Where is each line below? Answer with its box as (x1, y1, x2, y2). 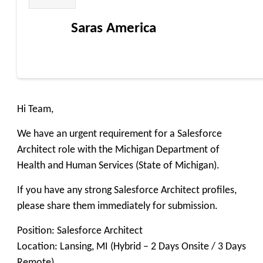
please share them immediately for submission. (17, 201, 218, 212)
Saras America (71, 21, 156, 36)
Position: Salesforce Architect (17, 225, 143, 237)
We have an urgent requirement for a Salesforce (17, 129, 222, 140)
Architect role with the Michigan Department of (17, 144, 220, 156)
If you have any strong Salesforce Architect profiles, (17, 185, 237, 196)
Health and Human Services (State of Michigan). (17, 160, 220, 171)
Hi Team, (17, 104, 53, 115)
